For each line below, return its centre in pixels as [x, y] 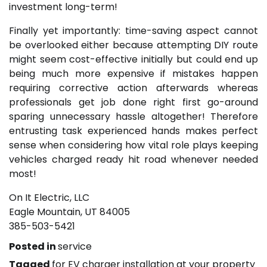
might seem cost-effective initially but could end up [133, 59]
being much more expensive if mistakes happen [133, 73]
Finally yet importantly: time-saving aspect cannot [133, 30]
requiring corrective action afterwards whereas [133, 88]
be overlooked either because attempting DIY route [133, 45]
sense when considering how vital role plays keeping [133, 145]
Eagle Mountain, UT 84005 [69, 212]
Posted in [33, 246]
